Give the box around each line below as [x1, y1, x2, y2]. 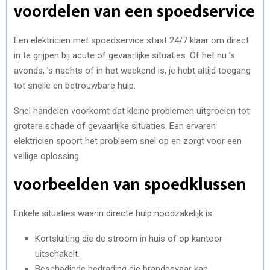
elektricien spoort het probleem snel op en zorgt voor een [14, 135, 242, 146]
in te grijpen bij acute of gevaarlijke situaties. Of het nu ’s [14, 49, 235, 61]
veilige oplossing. [14, 150, 81, 162]
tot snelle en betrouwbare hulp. [14, 80, 136, 91]
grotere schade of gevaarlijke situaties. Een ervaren [14, 120, 216, 131]
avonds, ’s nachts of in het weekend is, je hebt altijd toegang [14, 64, 251, 76]
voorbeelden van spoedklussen [14, 170, 246, 199]
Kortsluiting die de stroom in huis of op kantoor [35, 233, 222, 244]
